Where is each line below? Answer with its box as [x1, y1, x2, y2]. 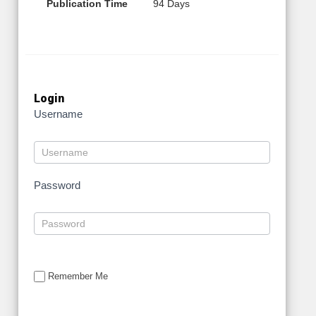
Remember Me [48, 270, 108, 281]
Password [34, 178, 80, 191]
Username [34, 107, 83, 120]
